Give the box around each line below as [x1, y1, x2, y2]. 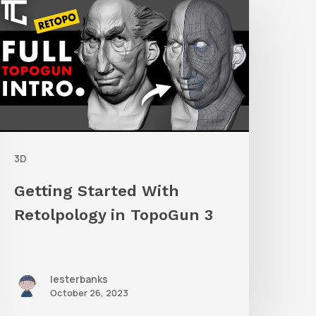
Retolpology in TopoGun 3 [14, 206, 214, 224]
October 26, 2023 [50, 286, 129, 300]
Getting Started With [14, 182, 180, 200]
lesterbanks [50, 272, 109, 286]
